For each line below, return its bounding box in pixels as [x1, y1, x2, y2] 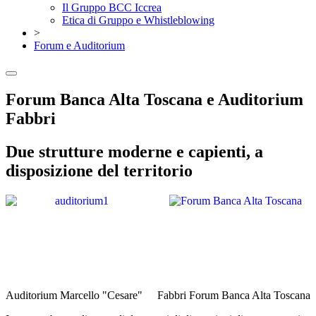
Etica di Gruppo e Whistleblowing [62, 14, 214, 26]
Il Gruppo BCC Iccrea [62, 1, 162, 13]
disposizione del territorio [6, 161, 193, 180]
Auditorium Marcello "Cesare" [6, 288, 142, 301]
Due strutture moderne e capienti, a [6, 142, 263, 161]
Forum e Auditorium [34, 39, 125, 51]
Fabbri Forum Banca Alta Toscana [157, 288, 310, 301]
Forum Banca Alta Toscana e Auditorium [6, 90, 303, 109]
